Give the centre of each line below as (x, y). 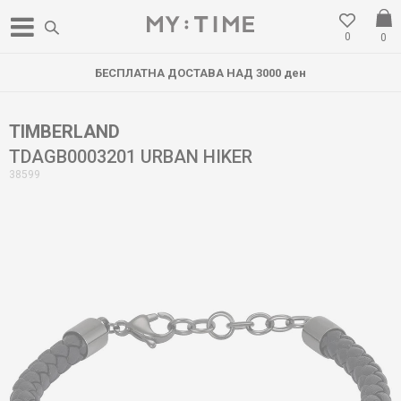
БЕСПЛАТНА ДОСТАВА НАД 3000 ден (200, 73)
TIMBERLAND (64, 132)
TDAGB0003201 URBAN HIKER (131, 157)
